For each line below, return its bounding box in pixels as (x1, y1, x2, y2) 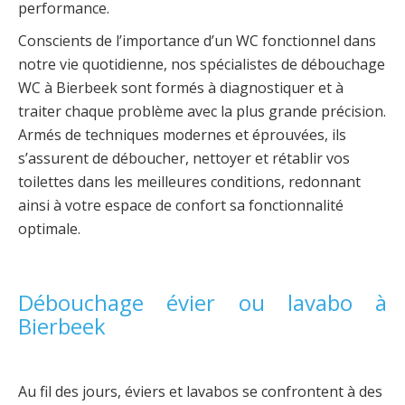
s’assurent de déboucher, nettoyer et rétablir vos (18, 147, 350, 168)
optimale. (18, 218, 80, 239)
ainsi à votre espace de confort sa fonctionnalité (18, 194, 344, 215)
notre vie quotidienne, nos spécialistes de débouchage (18, 53, 385, 74)
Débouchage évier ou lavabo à (18, 287, 387, 317)
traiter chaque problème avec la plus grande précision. (18, 100, 386, 121)
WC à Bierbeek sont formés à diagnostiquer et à (18, 77, 344, 98)
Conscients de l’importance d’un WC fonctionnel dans (18, 30, 376, 51)
